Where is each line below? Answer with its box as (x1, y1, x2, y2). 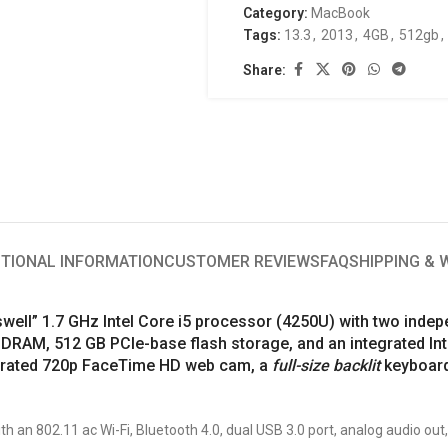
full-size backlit (272, 356, 380, 376)
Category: (243, 5, 309, 21)
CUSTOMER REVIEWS (163, 252, 320, 272)
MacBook (311, 5, 371, 21)
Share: (243, 61, 287, 78)
